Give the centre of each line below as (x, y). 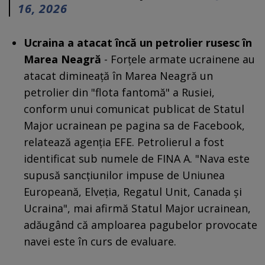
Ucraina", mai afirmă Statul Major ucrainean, (137, 208)
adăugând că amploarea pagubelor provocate (140, 224)
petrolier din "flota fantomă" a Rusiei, (119, 92)
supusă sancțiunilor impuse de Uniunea (124, 175)
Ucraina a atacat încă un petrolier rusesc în (138, 42)
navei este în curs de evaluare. (100, 241)
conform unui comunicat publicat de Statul (134, 109)
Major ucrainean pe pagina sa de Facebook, (134, 125)
